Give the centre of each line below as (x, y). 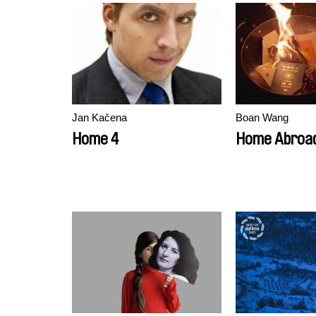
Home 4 (95, 139)
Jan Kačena (99, 117)
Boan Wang (262, 117)
